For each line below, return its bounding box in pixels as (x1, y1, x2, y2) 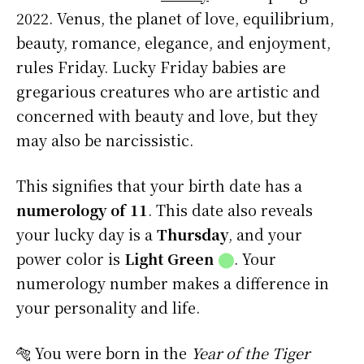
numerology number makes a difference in (16, 272, 329, 294)
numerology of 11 (16, 199, 148, 221)
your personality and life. (16, 297, 200, 318)
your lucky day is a (16, 223, 157, 245)
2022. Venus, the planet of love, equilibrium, (16, 7, 334, 29)
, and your (228, 223, 302, 245)
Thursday (157, 223, 228, 245)
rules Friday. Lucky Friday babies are (16, 56, 286, 78)
